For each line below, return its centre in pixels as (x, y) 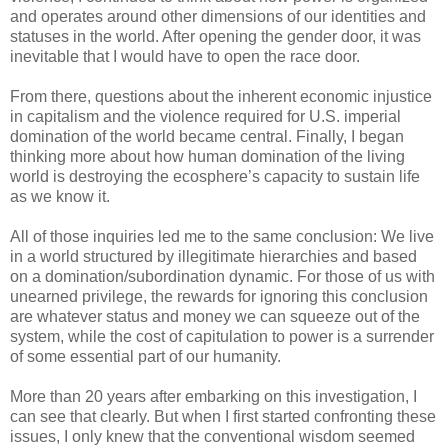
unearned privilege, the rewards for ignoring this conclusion (219, 296)
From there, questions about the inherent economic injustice (221, 96)
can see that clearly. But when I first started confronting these (223, 416)
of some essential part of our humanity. (145, 356)
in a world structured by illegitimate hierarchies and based (213, 256)
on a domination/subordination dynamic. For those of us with (222, 276)
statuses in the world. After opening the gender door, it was (215, 36)
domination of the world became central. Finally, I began (207, 136)
